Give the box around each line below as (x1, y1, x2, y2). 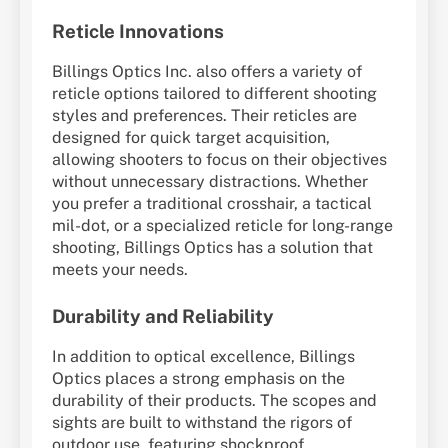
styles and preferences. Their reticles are (52, 105, 357, 125)
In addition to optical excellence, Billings (52, 346, 355, 366)
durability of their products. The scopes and (52, 390, 377, 410)
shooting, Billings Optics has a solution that (52, 237, 373, 257)
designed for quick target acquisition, (52, 127, 330, 147)
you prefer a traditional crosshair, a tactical (52, 193, 372, 213)
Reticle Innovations (52, 20, 224, 43)
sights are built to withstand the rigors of (52, 412, 352, 432)
